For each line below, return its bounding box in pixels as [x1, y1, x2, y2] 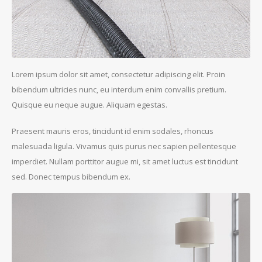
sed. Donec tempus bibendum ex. [12, 171, 130, 182]
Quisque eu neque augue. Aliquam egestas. [12, 99, 167, 111]
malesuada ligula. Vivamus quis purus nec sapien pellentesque [12, 140, 236, 151]
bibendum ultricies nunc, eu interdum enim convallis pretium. [12, 84, 226, 95]
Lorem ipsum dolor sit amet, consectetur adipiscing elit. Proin [12, 69, 225, 80]
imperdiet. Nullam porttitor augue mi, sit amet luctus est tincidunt [12, 156, 238, 167]
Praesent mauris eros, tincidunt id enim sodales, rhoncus [12, 125, 213, 136]
